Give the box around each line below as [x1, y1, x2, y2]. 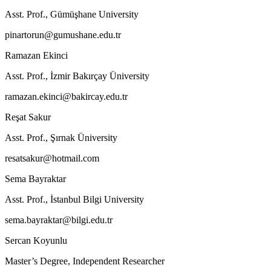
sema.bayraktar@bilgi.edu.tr [5, 214, 113, 225]
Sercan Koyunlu [5, 235, 67, 246]
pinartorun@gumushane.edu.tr [5, 29, 121, 40]
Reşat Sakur [5, 111, 51, 122]
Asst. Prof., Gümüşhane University [5, 8, 139, 19]
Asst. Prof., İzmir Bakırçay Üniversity [5, 70, 149, 81]
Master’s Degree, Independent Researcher [5, 255, 165, 266]
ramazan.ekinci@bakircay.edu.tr [5, 91, 128, 102]
